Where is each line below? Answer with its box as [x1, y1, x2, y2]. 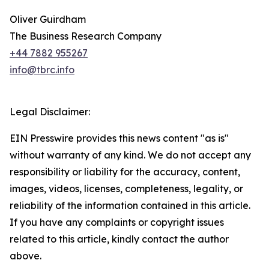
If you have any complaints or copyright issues [10, 216, 224, 229]
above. [10, 250, 41, 262]
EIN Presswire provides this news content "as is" [10, 132, 229, 145]
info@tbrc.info [10, 64, 74, 76]
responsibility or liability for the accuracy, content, [10, 166, 240, 178]
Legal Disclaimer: [10, 106, 90, 118]
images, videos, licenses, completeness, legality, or [10, 183, 243, 195]
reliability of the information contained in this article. [10, 199, 250, 212]
